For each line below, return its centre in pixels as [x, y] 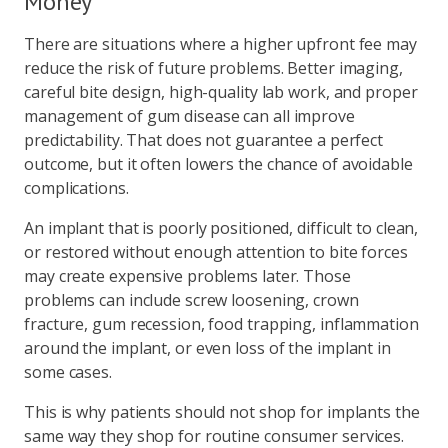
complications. [76, 188]
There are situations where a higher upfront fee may [220, 44]
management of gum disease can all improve [189, 116]
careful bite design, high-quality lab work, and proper [221, 92]
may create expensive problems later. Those [187, 276]
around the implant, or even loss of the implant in [207, 348]
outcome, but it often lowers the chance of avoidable [218, 164]
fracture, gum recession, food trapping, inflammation [221, 324]
